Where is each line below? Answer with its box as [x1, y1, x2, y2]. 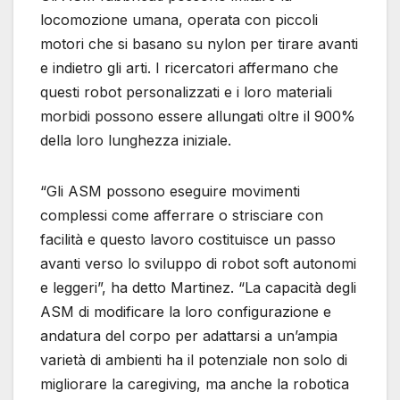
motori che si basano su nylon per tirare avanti [40, 35, 358, 54]
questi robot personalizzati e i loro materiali [40, 83, 332, 102]
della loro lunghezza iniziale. [40, 131, 231, 150]
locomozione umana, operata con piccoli [40, 11, 318, 29]
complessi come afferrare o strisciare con [40, 206, 323, 225]
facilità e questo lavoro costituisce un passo [40, 230, 336, 249]
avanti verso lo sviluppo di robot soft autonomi [40, 254, 356, 273]
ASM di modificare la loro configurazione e [40, 303, 331, 321]
